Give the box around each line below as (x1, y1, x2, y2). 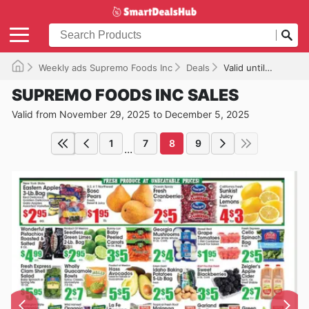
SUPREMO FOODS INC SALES (12, 85, 239, 105)
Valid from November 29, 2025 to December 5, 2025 (12, 108, 250, 120)
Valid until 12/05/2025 (223, 61, 265, 73)
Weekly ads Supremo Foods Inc (39, 61, 172, 73)
